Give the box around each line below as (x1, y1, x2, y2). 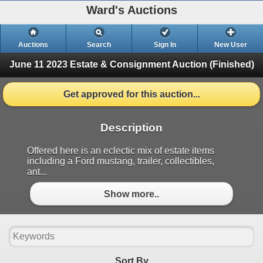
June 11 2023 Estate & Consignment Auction (9, 59, 207, 69)
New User (214, 41, 247, 49)
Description (100, 122, 163, 134)
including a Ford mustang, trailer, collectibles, (27, 156, 214, 167)
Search (87, 41, 111, 49)
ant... (27, 167, 47, 177)
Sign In (153, 41, 176, 49)
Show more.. (104, 188, 159, 199)
